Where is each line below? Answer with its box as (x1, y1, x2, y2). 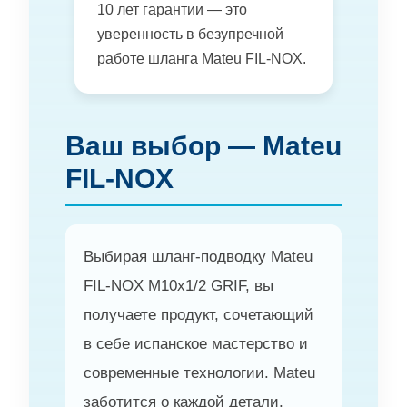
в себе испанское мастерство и (84, 334, 308, 352)
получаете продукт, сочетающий (84, 305, 313, 323)
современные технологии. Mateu (84, 363, 315, 382)
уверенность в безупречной (97, 25, 283, 42)
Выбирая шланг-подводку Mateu (84, 247, 313, 265)
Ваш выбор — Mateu (65, 130, 342, 161)
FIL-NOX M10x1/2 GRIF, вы (84, 276, 273, 294)
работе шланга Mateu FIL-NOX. (97, 50, 306, 66)
